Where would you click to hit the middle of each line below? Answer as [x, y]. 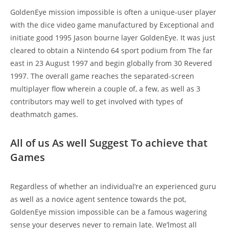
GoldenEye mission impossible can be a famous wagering [109, 212]
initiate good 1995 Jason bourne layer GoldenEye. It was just [113, 38]
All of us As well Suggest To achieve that [109, 143]
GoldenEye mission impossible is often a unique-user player [113, 12]
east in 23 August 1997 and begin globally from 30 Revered [111, 63]
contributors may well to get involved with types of [97, 101]
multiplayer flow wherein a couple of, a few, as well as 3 [105, 89]
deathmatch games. [44, 114]
